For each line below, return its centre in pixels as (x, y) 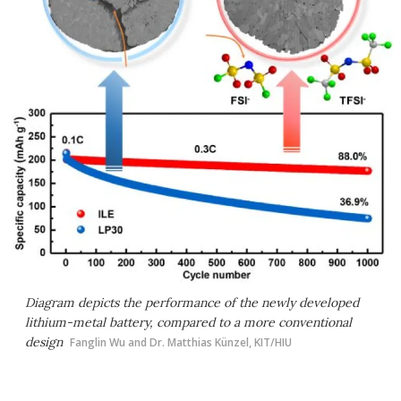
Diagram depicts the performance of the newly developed (192, 303)
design (44, 342)
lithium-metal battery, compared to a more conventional (188, 322)
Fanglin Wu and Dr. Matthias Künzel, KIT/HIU (181, 342)
